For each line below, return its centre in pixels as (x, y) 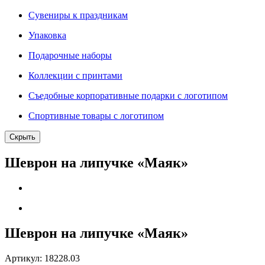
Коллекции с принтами (75, 76)
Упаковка (47, 35)
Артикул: (25, 258)
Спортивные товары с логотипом (96, 116)
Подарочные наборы (70, 56)
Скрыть (22, 137)
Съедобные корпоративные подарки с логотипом (128, 96)
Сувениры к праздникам (78, 15)
